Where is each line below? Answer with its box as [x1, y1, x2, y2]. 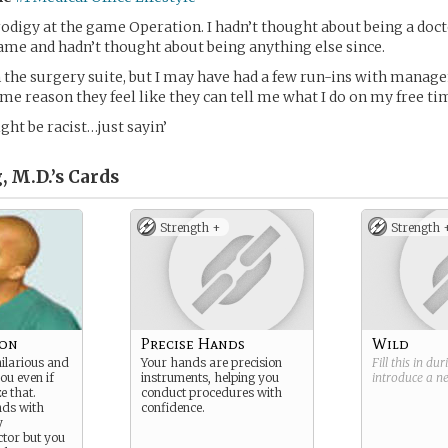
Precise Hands [141, 334, 245, 353]
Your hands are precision [141, 355, 282, 370]
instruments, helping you [141, 370, 279, 385]
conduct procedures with [141, 385, 282, 400]
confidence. [141, 400, 205, 415]
